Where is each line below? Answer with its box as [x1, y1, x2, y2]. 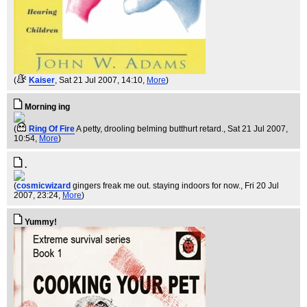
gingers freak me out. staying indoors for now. [73, 181, 241, 191]
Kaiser [29, 75, 55, 86]
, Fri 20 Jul [241, 181, 279, 191]
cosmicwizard [16, 181, 71, 191]
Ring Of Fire [29, 124, 75, 134]
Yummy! [25, 217, 57, 228]
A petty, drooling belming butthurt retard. [76, 124, 223, 134]
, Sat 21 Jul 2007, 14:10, [55, 75, 147, 86]
